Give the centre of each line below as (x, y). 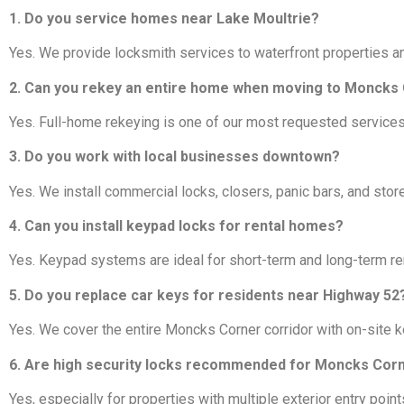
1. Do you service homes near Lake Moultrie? (164, 18)
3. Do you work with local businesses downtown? (174, 157)
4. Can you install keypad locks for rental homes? (176, 226)
